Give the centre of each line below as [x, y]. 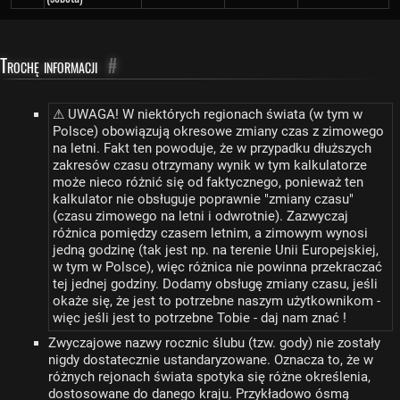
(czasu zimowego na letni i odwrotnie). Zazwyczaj [200, 217]
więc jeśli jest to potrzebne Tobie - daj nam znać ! [199, 318]
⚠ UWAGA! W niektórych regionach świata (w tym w [207, 115]
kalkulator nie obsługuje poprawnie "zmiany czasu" [203, 200]
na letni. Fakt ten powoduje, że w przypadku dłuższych [212, 149]
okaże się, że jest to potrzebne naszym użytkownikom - [216, 301]
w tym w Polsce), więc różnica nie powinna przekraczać [217, 267]
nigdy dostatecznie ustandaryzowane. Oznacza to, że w [211, 360]
